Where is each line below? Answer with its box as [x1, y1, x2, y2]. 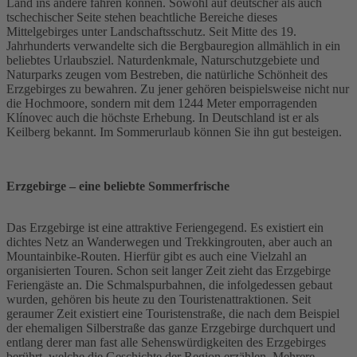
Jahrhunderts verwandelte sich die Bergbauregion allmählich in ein [6, 38, 340, 53]
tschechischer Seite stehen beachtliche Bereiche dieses [6, 10, 277, 24]
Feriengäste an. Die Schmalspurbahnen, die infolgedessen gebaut [6, 277, 332, 292]
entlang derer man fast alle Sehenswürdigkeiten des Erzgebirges [6, 335, 326, 349]
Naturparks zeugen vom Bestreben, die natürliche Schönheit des [6, 67, 328, 81]
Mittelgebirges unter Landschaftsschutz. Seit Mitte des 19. [6, 24, 296, 38]
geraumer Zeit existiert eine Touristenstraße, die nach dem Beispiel [6, 306, 339, 320]
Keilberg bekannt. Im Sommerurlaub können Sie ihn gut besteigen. [6, 124, 342, 139]
